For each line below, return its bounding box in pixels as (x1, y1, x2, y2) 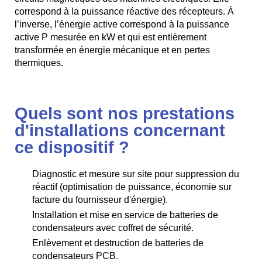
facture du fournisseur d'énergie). (32, 194, 168, 205)
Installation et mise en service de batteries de (32, 209, 218, 220)
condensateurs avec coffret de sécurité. (32, 222, 194, 233)
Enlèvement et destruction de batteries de (32, 237, 204, 248)
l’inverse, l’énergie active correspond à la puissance (15, 19, 229, 29)
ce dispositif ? (15, 137, 129, 157)
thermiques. (15, 57, 63, 68)
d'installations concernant (15, 120, 225, 140)
